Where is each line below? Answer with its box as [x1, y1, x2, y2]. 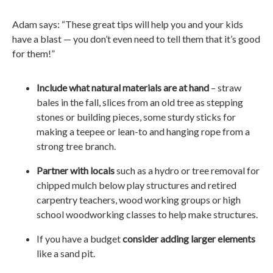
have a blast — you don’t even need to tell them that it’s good [12, 33, 260, 45]
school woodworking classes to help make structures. [37, 208, 258, 221]
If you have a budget [37, 233, 122, 245]
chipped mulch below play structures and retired [37, 179, 236, 191]
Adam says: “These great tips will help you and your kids [12, 18, 243, 30]
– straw [209, 82, 241, 94]
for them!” [12, 48, 55, 60]
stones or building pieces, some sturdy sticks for [37, 111, 236, 123]
